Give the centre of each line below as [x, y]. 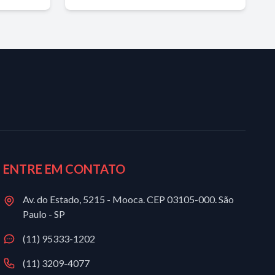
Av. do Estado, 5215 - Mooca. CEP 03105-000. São [129, 199]
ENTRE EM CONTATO [64, 169]
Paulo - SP [44, 214]
